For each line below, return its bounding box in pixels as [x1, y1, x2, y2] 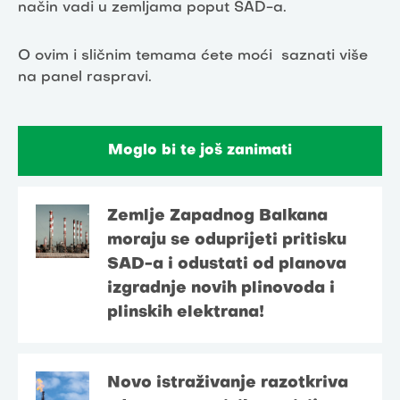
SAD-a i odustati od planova [107, 256, 346, 272]
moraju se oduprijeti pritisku [107, 232, 346, 248]
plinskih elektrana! [107, 304, 264, 321]
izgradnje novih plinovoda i [107, 280, 335, 296]
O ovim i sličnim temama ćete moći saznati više [18, 48, 368, 63]
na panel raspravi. [18, 70, 156, 85]
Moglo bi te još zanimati [108, 143, 292, 158]
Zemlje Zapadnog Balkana [107, 208, 328, 224]
